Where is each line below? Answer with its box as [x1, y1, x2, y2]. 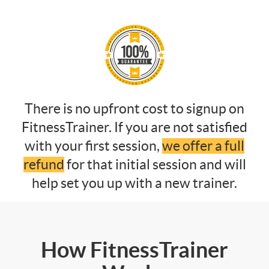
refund [23, 156, 64, 172]
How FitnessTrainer [41, 237, 228, 262]
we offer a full [162, 138, 244, 154]
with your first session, [25, 138, 162, 154]
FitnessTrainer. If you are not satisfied [22, 119, 247, 135]
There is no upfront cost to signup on [25, 100, 244, 116]
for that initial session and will [64, 156, 246, 172]
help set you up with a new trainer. [32, 175, 237, 191]
